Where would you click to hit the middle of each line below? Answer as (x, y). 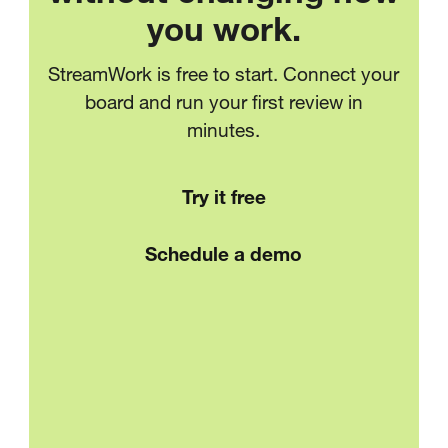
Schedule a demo (224, 253)
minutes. (224, 129)
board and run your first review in (223, 101)
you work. (223, 27)
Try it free (223, 197)
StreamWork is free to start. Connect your (224, 73)
